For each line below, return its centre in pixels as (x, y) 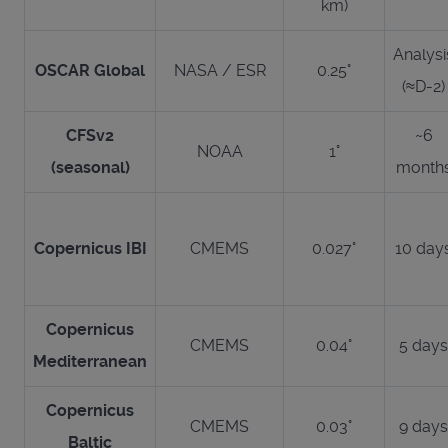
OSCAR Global (90, 70)
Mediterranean (90, 361)
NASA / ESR (219, 70)
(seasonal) (90, 167)
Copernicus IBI (90, 248)
